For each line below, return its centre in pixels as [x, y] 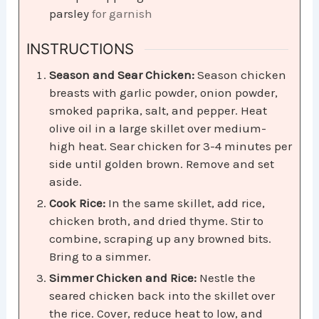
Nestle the [228, 277]
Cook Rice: [78, 203]
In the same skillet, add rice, [185, 203]
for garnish [122, 13]
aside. [66, 181]
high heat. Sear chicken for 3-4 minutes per [171, 146]
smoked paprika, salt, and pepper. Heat [158, 110]
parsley [69, 13]
